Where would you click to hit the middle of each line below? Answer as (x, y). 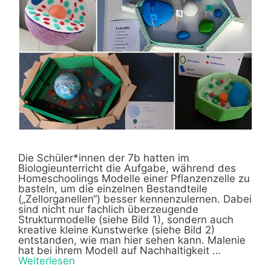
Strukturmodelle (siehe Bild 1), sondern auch (126, 220)
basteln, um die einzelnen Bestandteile (113, 189)
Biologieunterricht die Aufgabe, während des (127, 168)
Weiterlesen (47, 261)
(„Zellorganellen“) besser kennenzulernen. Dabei (135, 199)
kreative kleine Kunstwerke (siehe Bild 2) (116, 230)
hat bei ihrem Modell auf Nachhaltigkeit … (119, 251)
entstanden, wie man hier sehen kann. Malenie (132, 240)
